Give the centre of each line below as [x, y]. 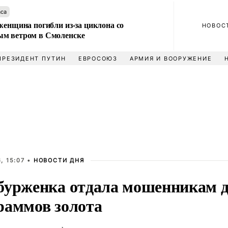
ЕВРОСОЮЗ [98, 59]
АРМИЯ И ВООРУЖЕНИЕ [171, 59]
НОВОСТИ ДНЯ [59, 160]
